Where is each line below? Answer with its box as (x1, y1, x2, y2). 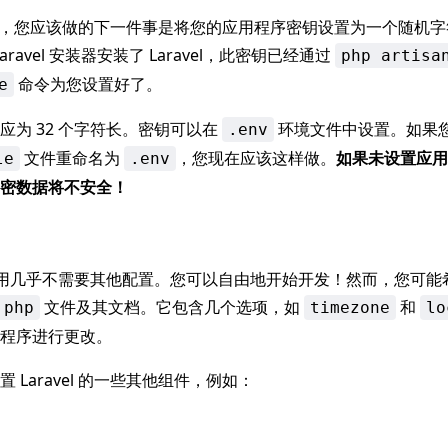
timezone (310, 298, 390, 317)
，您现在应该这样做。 (176, 147, 336, 169)
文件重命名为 (20, 147, 124, 169)
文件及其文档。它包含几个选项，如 (40, 296, 304, 318)
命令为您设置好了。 (14, 73, 162, 95)
